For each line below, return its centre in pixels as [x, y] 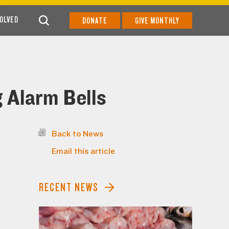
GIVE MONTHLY [157, 20]
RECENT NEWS [69, 187]
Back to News [77, 134]
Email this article [83, 151]
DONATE [95, 20]
